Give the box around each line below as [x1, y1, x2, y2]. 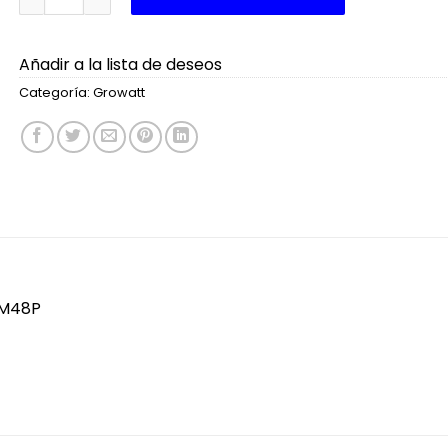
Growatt [92, 83, 145, 101]
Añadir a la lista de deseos [18, 52, 222, 76]
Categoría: [18, 83, 93, 101]
